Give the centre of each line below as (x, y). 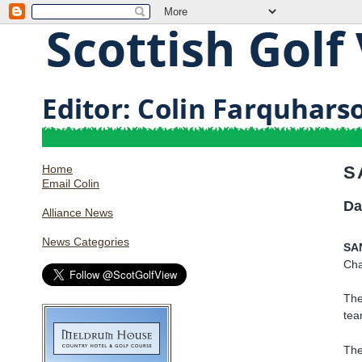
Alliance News (78, 213)
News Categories (86, 242)
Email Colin (71, 183)
